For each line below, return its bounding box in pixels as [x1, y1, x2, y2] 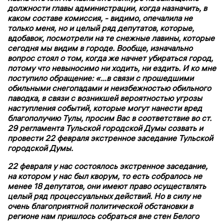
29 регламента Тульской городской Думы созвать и [7, 123, 203, 133]
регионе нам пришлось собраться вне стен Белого [7, 211, 199, 221]
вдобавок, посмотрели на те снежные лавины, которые [7, 33, 214, 43]
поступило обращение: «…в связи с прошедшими [7, 73, 193, 83]
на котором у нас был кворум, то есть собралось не [7, 171, 202, 181]
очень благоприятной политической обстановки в [7, 201, 193, 211]
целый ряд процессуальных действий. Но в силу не [7, 191, 201, 201]
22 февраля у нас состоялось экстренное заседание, [7, 161, 207, 171]
